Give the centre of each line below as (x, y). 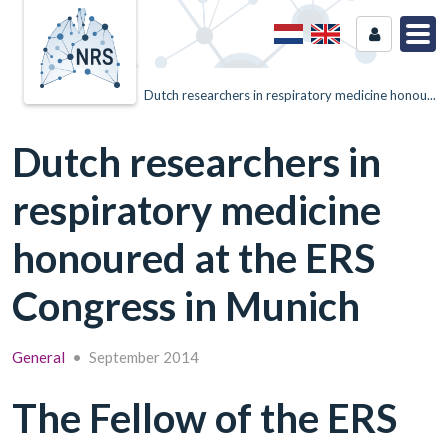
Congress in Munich (186, 306)
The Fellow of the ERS (204, 417)
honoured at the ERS (193, 258)
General (38, 357)
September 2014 (144, 357)
